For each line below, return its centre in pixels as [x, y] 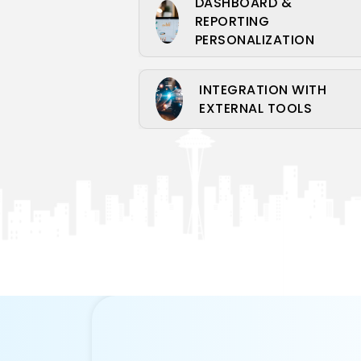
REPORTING [232, 21]
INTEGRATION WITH [263, 90]
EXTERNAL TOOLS [256, 108]
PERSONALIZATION [255, 40]
